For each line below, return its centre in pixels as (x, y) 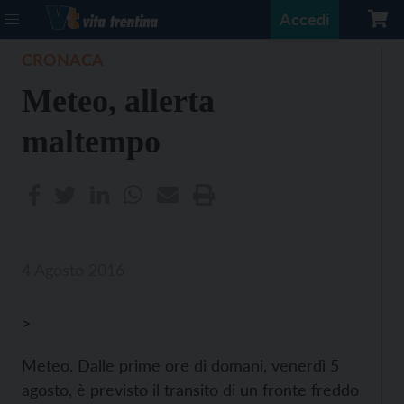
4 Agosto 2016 (73, 270)
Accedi (305, 19)
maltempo (91, 142)
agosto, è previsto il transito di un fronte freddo (190, 390)
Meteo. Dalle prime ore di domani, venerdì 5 (180, 365)
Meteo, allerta (118, 101)
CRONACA (63, 60)
